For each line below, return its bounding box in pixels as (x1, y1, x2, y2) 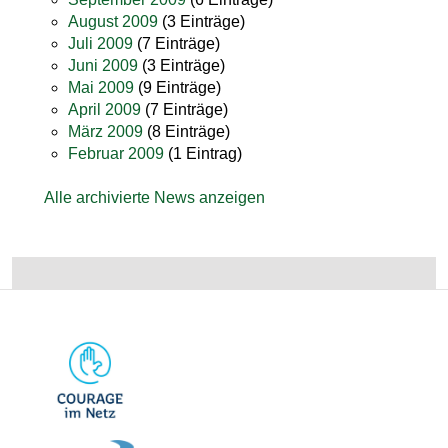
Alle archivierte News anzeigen (44, 189, 265, 206)
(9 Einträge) (134, 79, 221, 96)
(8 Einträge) (143, 123, 230, 140)
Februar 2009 (68, 145, 164, 162)
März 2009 (68, 123, 143, 140)
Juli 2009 (68, 35, 133, 52)
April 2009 (68, 101, 141, 118)
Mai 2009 (68, 79, 134, 96)
